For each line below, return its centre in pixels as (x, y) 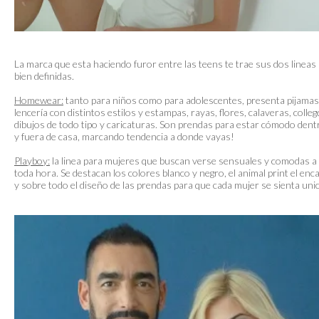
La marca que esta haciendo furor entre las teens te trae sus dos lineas (165, 64)
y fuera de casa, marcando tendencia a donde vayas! (124, 136)
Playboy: (32, 161)
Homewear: (39, 100)
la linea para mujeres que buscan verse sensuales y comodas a (183, 161)
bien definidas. (44, 76)
